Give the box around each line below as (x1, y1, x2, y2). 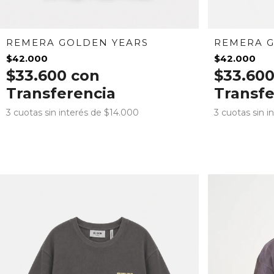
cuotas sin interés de (13, 106, 104, 118)
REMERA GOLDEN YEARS (6, 36, 149, 48)
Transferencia (6, 84, 116, 102)
